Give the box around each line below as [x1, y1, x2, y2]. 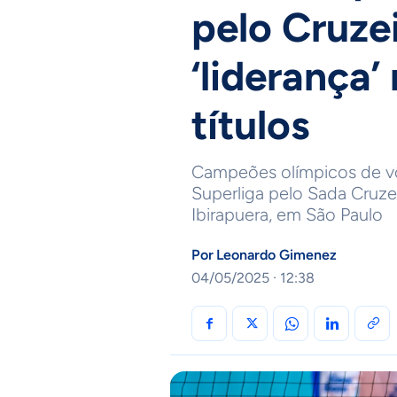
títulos [191, 100, 309, 150]
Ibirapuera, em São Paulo [191, 204, 383, 225]
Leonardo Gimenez [216, 246, 337, 263]
